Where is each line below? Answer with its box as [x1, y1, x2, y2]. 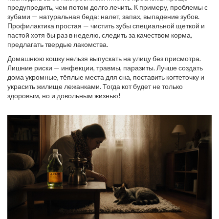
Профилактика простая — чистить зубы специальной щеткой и [7, 22, 205, 30]
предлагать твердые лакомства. [7, 40, 108, 48]
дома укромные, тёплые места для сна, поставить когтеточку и [7, 73, 204, 81]
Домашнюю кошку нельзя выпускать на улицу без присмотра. [7, 54, 201, 63]
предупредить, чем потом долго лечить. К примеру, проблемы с [7, 3, 208, 11]
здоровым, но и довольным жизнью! [7, 91, 121, 100]
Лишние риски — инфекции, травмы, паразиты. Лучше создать [7, 64, 203, 72]
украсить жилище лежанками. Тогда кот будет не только [7, 82, 183, 90]
